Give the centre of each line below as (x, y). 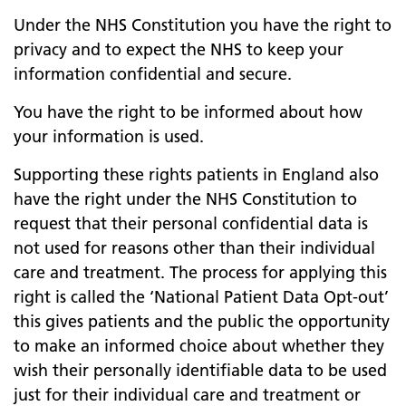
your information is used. (109, 136)
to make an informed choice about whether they (199, 346)
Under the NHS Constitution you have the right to (203, 25)
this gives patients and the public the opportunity (202, 321)
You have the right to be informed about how (188, 112)
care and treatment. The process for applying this (200, 272)
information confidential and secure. (153, 74)
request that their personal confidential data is (191, 223)
